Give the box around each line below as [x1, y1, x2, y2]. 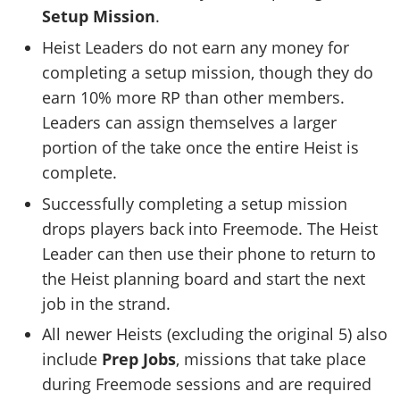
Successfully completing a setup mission [42, 192, 348, 214]
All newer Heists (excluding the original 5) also [42, 323, 388, 346]
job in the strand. [42, 292, 171, 314]
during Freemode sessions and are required [42, 373, 372, 396]
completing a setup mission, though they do [42, 61, 374, 83]
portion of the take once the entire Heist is [42, 136, 360, 158]
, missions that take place [176, 348, 367, 371]
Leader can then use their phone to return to [42, 242, 377, 264]
